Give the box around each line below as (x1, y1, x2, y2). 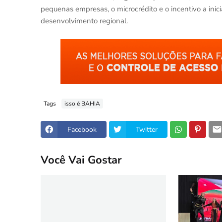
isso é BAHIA (64, 99, 100, 108)
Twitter (136, 124, 158, 134)
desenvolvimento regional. (41, 16, 128, 26)
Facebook (67, 124, 97, 134)
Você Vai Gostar (41, 152, 122, 167)
